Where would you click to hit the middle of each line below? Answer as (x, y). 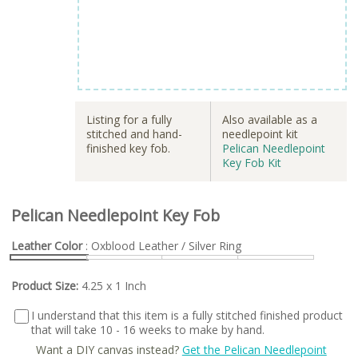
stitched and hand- (134, 133)
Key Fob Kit (252, 162)
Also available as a (270, 119)
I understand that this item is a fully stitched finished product (187, 315)
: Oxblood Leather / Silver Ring (162, 246)
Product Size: (46, 285)
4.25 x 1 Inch (114, 285)
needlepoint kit (260, 133)
